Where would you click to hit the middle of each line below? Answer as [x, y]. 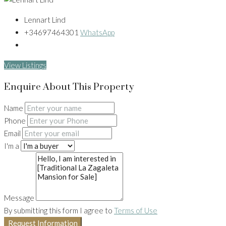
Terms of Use [136, 211]
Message [19, 198]
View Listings [25, 65]
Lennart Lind [45, 20]
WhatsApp [97, 33]
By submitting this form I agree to [59, 211]
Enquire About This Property [69, 87]
